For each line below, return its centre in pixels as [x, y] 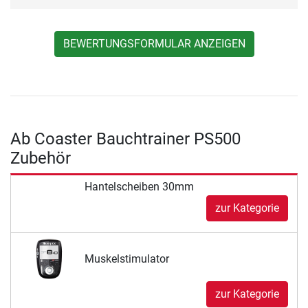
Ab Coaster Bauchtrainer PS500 [125, 139]
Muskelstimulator [126, 258]
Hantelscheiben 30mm [139, 186]
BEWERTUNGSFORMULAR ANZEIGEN [154, 43]
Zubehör [41, 158]
